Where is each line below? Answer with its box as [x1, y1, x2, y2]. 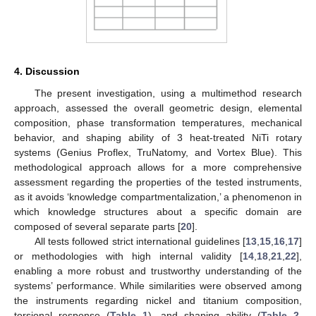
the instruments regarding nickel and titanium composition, [14, 294, 302, 306]
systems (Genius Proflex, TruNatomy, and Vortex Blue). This [14, 146, 302, 158]
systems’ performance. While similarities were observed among [14, 279, 302, 291]
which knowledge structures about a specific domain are [14, 205, 302, 217]
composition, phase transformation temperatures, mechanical [14, 116, 302, 128]
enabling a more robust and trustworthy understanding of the [14, 265, 302, 276]
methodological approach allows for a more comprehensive [14, 161, 302, 173]
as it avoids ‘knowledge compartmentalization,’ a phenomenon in [14, 190, 302, 202]
